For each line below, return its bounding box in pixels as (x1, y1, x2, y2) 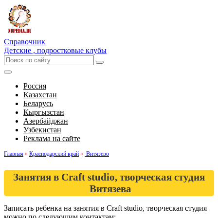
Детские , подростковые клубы (4, 46, 107, 54)
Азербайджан (23, 117, 68, 125)
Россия (23, 82, 46, 90)
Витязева (87, 183, 131, 194)
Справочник (4, 37, 45, 46)
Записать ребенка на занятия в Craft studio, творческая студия (4, 204, 207, 212)
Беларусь (23, 99, 53, 108)
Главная (4, 150, 23, 157)
